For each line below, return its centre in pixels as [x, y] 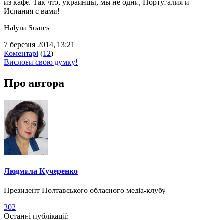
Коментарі [21, 53]
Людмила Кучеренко [41, 171]
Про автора [34, 83]
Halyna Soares [27, 27]
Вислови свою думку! [41, 62]
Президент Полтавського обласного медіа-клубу [85, 191]
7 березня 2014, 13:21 [39, 44]
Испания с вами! [32, 11]
